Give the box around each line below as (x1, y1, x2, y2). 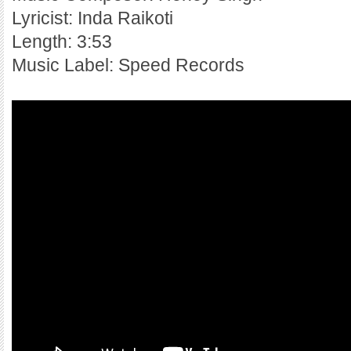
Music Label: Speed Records (12, 55, 244, 75)
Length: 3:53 (12, 31, 112, 52)
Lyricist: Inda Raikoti (12, 8, 173, 28)
